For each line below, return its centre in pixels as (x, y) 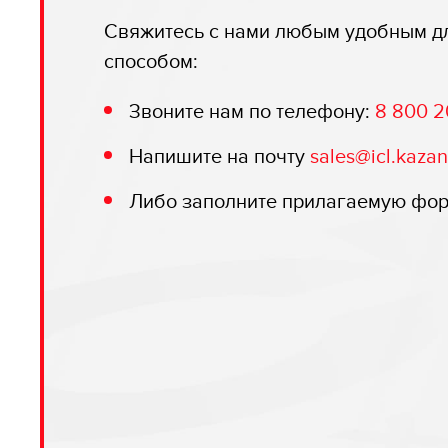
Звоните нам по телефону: (252, 111)
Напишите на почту (219, 156)
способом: (151, 61)
